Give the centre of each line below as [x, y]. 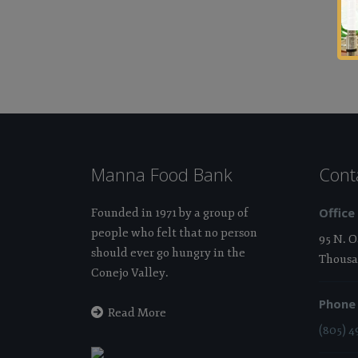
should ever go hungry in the [168, 253]
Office [337, 212]
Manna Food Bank [162, 174]
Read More [137, 312]
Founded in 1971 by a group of [170, 213]
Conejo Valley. [130, 272]
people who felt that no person [174, 233]
